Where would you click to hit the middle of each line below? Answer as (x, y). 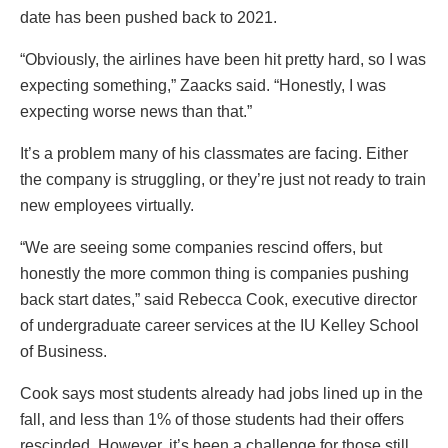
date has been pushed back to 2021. (148, 18)
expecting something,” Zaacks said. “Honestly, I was (203, 86)
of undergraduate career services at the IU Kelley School (219, 326)
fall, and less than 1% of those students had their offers (212, 420)
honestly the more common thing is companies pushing (214, 274)
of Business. (63, 352)
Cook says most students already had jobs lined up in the (221, 394)
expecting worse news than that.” (136, 112)
